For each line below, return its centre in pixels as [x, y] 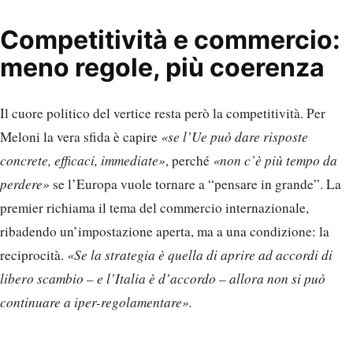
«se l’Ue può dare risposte [233, 137]
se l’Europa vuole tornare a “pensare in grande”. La [197, 184]
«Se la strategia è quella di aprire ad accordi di [200, 255]
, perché [189, 161]
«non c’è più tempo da [275, 161]
